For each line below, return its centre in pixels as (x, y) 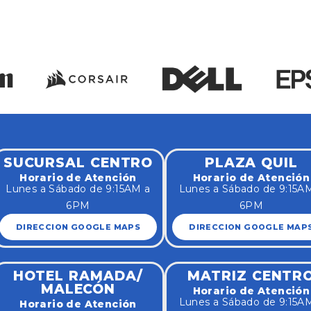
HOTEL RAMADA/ (78, 276)
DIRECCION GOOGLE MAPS (78, 227)
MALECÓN (78, 289)
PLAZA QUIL (251, 162)
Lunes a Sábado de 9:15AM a (78, 188)
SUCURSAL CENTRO (78, 162)
